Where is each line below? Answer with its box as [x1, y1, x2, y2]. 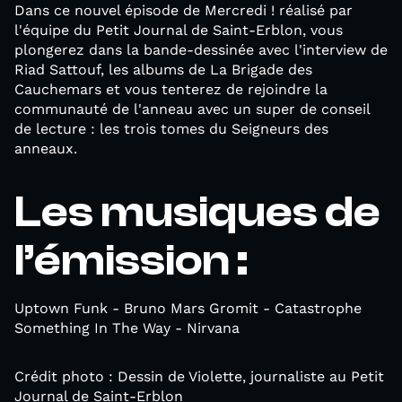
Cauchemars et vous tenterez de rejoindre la [14, 81, 328, 98]
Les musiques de [14, 187, 380, 237]
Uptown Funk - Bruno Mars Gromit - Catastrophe [14, 300, 362, 317]
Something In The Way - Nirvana [14, 319, 240, 336]
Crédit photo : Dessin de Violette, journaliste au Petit [14, 368, 384, 385]
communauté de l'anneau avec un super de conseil [14, 100, 370, 118]
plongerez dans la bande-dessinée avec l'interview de [14, 41, 388, 58]
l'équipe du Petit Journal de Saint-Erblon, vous [14, 22, 343, 39]
